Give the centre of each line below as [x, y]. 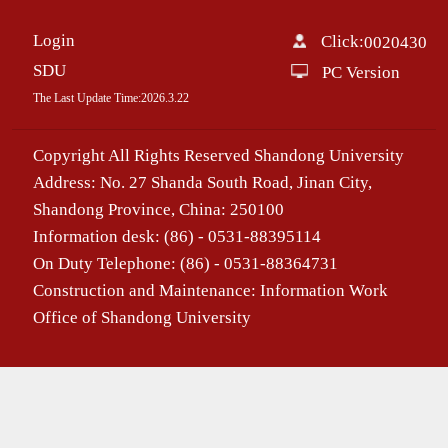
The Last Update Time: [86, 97]
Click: [343, 42]
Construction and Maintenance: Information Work [210, 290]
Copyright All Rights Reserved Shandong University [218, 155]
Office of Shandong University [141, 317]
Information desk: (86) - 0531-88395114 [176, 236]
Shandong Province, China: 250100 [158, 209]
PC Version [360, 73]
